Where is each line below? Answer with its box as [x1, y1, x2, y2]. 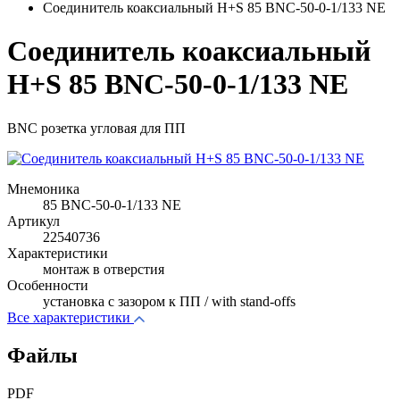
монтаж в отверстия [43, 261, 164, 277]
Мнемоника [7, 180, 79, 196]
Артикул [7, 212, 60, 229]
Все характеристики [7, 309, 130, 325]
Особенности [7, 277, 88, 293]
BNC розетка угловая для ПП [7, 120, 186, 136]
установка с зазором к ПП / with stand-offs [43, 293, 296, 309]
